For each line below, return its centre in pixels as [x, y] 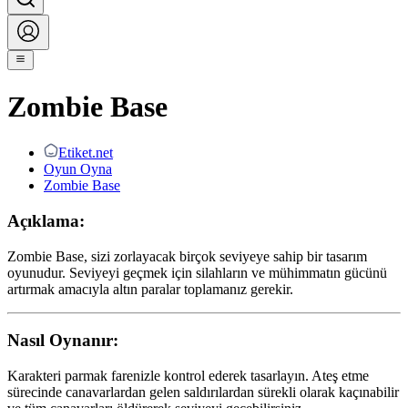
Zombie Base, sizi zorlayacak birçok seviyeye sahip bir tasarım [187, 256]
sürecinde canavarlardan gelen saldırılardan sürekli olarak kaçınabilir [203, 393]
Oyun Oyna [78, 169]
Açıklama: [46, 220]
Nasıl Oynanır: [63, 341]
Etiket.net [86, 153]
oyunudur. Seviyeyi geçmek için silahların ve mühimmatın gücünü [197, 272]
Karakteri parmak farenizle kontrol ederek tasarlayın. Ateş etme [188, 376]
